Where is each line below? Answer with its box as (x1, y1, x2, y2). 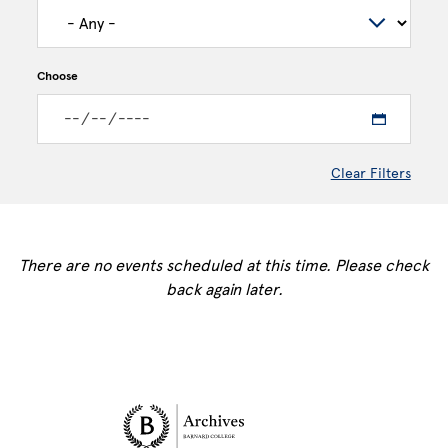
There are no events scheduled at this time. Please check (19, 256, 429, 275)
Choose (37, 69, 79, 83)
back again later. (165, 280, 283, 299)
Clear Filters (330, 165, 411, 182)
